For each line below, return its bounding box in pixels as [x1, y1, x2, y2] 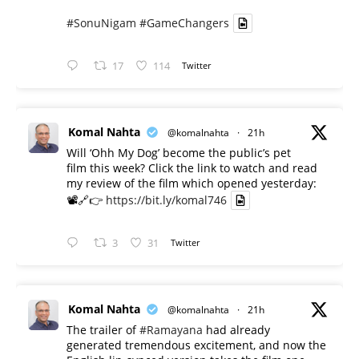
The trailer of [67, 322, 139, 337]
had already [203, 322, 270, 337]
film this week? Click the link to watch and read [67, 159, 317, 175]
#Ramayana [139, 322, 203, 337]
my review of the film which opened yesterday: [67, 175, 317, 191]
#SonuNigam [67, 14, 136, 30]
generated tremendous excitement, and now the [67, 337, 326, 353]
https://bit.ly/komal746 [106, 192, 227, 208]
